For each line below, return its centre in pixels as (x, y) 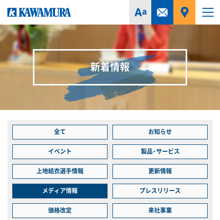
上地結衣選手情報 (60, 171)
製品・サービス (160, 151)
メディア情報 (60, 191)
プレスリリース (160, 191)
